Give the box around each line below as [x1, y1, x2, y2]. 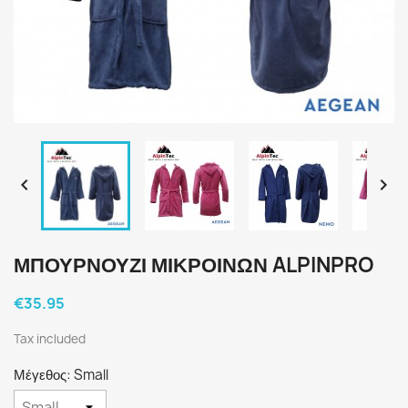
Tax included [14, 331, 86, 347]
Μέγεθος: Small [14, 365, 108, 384]
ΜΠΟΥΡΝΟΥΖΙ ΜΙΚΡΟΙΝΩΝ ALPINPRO [14, 251, 374, 279]
